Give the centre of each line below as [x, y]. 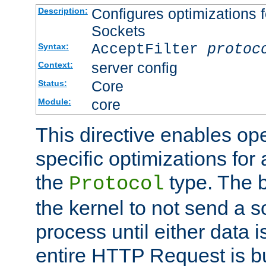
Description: [63, 10]
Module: [54, 101]
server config [134, 67]
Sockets [118, 31]
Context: [55, 64]
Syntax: [53, 46]
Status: [52, 83]
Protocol [116, 184]
